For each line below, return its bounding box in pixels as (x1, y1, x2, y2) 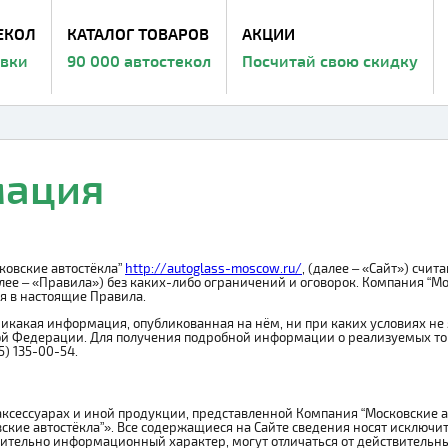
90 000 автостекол (67, 51, 211, 70)
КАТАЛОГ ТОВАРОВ (67, 24, 209, 43)
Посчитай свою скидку (242, 51, 418, 70)
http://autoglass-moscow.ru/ (125, 260, 302, 277)
